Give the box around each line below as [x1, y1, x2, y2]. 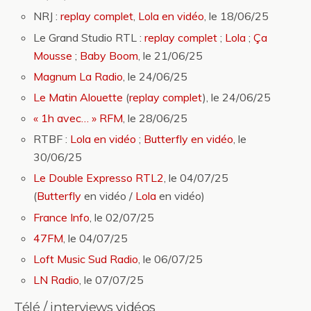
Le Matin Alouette [33, 90, 124, 104]
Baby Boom [80, 48, 139, 62]
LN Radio [33, 273, 80, 287]
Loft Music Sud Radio [33, 252, 139, 266]
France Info [33, 210, 90, 224]
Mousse [33, 48, 73, 62]
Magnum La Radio [33, 69, 124, 83]
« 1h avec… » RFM [33, 111, 124, 126]
